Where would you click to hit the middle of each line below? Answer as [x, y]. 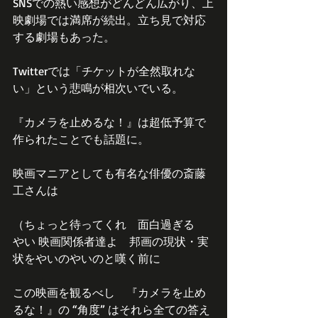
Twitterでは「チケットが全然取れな [104, 71]
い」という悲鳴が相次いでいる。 [98, 88]
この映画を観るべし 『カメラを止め [109, 293]
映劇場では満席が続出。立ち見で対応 [109, 20]
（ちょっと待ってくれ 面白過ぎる [109, 225]
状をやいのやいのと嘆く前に [87, 259]
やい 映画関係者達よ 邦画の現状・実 [111, 242]
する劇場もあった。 [64, 37]
